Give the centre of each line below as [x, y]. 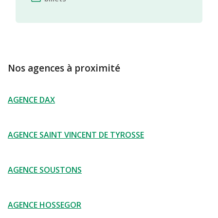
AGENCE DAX [31, 100]
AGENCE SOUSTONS [45, 170]
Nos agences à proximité [64, 68]
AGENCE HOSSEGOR [45, 205]
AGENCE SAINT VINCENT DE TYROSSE [76, 135]
